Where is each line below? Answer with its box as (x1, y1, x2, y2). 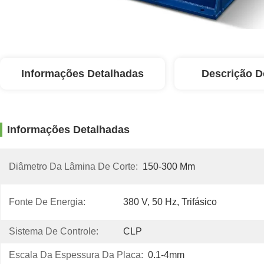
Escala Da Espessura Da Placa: (9, 250, 143, 260)
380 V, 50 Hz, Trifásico (123, 197, 217, 207)
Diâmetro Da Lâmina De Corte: (9, 161, 138, 171)
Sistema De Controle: (9, 226, 98, 236)
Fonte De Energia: (9, 197, 85, 207)
